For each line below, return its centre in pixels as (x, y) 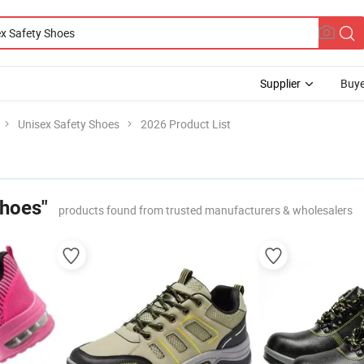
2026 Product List (186, 124)
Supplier (280, 83)
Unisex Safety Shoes (69, 124)
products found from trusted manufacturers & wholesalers (206, 210)
